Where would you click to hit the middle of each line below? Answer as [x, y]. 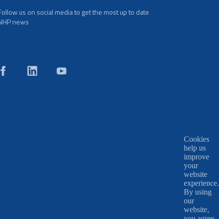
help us [195, 148]
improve [197, 157]
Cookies [197, 139]
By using [198, 192]
